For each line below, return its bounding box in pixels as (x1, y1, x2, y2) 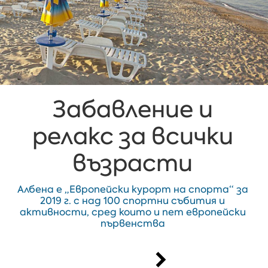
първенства (100, 217, 165, 230)
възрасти (72, 147, 193, 178)
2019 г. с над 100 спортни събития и (40, 194, 226, 207)
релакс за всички (32, 120, 233, 151)
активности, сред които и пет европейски (19, 205, 246, 218)
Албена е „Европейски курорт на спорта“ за (17, 182, 248, 196)
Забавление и (52, 93, 213, 124)
